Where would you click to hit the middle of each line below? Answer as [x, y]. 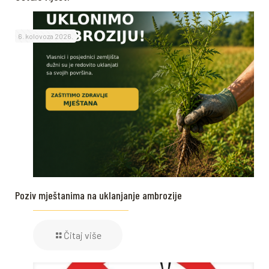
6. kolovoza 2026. [46, 36]
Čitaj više [83, 235]
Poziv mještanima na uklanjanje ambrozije [98, 195]
